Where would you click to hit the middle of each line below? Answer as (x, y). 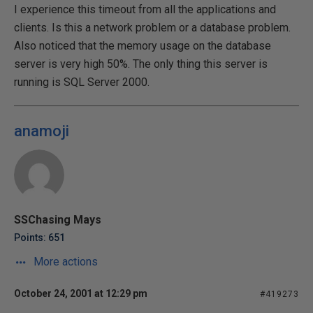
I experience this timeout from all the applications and (145, 9)
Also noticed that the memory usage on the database (143, 46)
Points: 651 (39, 238)
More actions (64, 262)
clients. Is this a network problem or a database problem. (152, 28)
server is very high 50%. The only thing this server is (141, 64)
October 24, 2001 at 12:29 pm (81, 293)
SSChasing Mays (58, 220)
